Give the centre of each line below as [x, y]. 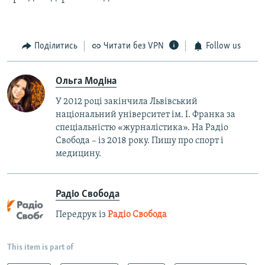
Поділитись [56, 46]
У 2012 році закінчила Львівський [127, 101]
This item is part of [40, 247]
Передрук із [82, 214]
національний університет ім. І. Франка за [146, 114]
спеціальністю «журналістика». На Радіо [142, 127]
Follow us [223, 46]
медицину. [78, 153]
